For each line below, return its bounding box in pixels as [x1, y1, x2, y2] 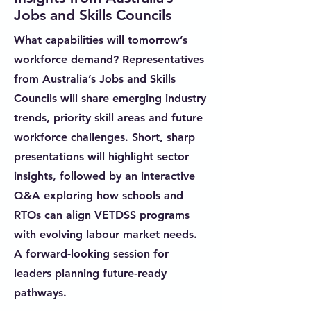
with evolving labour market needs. [14, 228, 197, 241]
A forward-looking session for [14, 247, 169, 260]
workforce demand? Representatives [14, 53, 204, 66]
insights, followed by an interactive [14, 169, 195, 183]
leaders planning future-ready [14, 267, 167, 280]
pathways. [14, 286, 67, 299]
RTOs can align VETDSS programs [14, 208, 190, 221]
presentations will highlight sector [14, 150, 189, 163]
